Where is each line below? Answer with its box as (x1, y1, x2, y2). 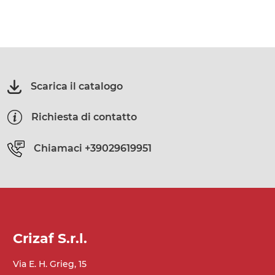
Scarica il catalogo (31, 80, 123, 92)
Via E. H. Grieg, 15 (12, 258, 87, 269)
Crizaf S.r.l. (12, 230, 87, 247)
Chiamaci (34, 142, 82, 155)
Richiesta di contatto (31, 111, 137, 123)
